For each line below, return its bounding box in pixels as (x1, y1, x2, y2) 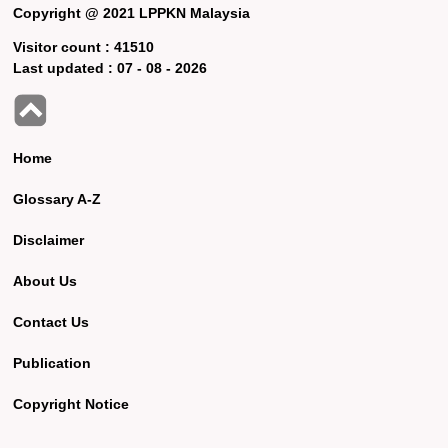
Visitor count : (13, 38, 115, 55)
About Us (13, 272, 78, 289)
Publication (13, 354, 92, 371)
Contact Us (13, 313, 90, 330)
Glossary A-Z (13, 190, 102, 207)
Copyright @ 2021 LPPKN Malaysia (13, 4, 251, 21)
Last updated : (13, 59, 118, 76)
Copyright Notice (13, 395, 130, 412)
